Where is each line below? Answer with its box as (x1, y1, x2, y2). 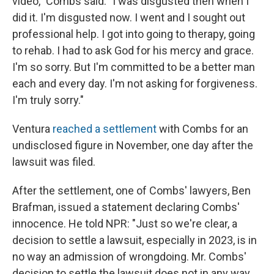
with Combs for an (157, 122, 248, 136)
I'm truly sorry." (12, 94, 84, 107)
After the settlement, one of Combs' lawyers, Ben (12, 184, 251, 198)
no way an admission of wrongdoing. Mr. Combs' (12, 250, 246, 264)
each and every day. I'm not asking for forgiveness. (12, 77, 257, 91)
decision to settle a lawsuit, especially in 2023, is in (12, 234, 257, 247)
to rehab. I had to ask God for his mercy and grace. (12, 44, 254, 57)
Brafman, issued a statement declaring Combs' (12, 201, 240, 214)
